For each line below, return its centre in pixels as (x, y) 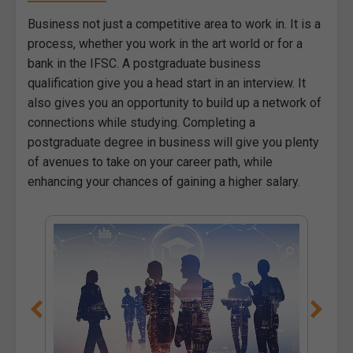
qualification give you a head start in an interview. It (167, 83)
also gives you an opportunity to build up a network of (175, 102)
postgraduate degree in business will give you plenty (173, 142)
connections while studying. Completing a (141, 122)
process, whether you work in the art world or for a (165, 43)
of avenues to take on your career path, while (150, 162)
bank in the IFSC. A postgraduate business (144, 63)
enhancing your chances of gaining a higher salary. (164, 181)
